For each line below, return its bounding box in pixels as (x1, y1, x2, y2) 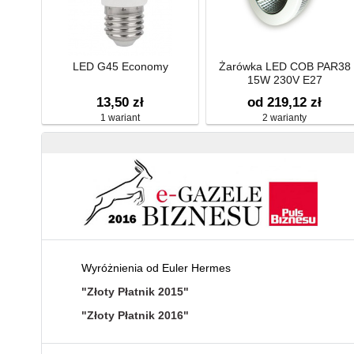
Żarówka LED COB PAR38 (218, 60, 351, 73)
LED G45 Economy (72, 60, 168, 73)
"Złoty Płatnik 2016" (81, 309, 189, 322)
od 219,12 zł (247, 95, 322, 110)
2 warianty (262, 112, 307, 123)
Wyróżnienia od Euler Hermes (81, 262, 231, 275)
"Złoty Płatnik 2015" (81, 285, 189, 299)
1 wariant (100, 112, 140, 123)
